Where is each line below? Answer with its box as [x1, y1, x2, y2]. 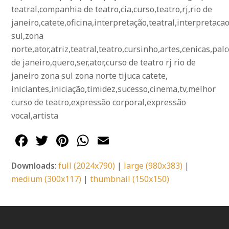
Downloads [11, 160, 55, 172]
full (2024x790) [58, 160, 116, 172]
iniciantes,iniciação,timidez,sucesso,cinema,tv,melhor [11, 83, 216, 95]
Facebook [30, 129, 106, 152]
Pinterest [71, 129, 142, 152]
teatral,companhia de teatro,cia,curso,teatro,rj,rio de [11, 4, 213, 15]
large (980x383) [124, 160, 183, 172]
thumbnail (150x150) [90, 173, 170, 185]
